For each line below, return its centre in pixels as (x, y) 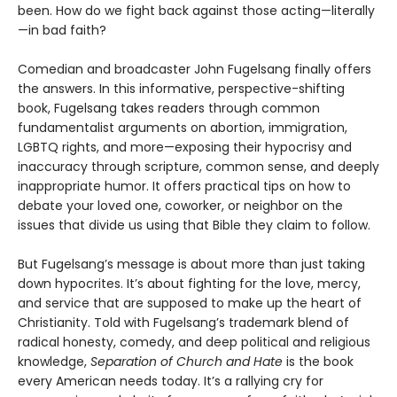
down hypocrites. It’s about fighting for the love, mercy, (189, 284)
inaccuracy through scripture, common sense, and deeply (198, 167)
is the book (320, 362)
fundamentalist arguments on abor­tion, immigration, (183, 128)
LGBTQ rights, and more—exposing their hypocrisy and (185, 148)
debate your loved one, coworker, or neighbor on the (180, 206)
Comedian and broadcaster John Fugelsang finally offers (195, 70)
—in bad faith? (62, 31)
